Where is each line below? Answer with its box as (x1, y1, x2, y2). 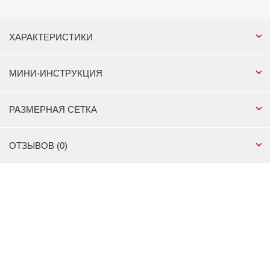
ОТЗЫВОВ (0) (9, 140, 67, 151)
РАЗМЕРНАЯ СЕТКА (9, 104, 97, 115)
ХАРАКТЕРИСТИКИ (9, 32, 93, 42)
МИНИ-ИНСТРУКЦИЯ (9, 68, 102, 78)
